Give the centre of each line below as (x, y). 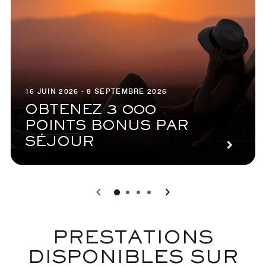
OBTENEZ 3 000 (91, 110)
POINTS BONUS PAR (107, 126)
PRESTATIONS (133, 239)
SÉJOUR (59, 142)
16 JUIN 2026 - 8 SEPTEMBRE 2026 (96, 91)
